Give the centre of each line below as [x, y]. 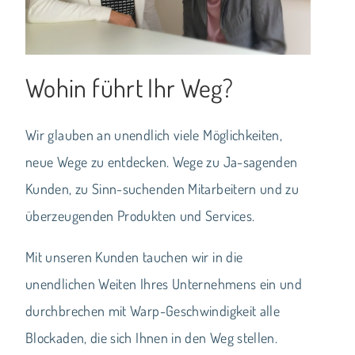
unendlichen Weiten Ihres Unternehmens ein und [164, 283]
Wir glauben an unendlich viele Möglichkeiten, [154, 134]
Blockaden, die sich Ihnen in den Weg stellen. [152, 337]
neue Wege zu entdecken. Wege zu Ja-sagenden [162, 161]
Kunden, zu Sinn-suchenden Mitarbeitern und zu [162, 188]
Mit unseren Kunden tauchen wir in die [134, 256]
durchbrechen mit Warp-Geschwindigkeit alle [153, 310]
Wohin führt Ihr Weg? [130, 87]
